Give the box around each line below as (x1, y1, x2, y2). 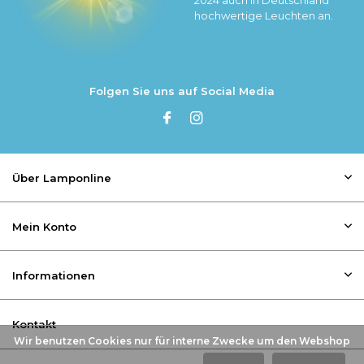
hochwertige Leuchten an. (194, 8, 333, 22)
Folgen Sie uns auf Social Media (89, 84, 275, 98)
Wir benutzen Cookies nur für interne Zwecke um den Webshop (14, 335, 350, 347)
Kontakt (12, 318, 56, 331)
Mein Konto (12, 220, 76, 234)
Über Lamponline (12, 171, 111, 185)
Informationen (12, 269, 95, 283)
